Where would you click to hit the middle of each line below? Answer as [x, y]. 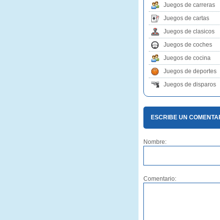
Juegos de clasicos [189, 31]
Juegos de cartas [186, 18]
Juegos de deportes [190, 71]
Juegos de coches [188, 45]
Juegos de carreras [189, 5]
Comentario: [160, 179]
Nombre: [155, 142]
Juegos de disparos [190, 84]
